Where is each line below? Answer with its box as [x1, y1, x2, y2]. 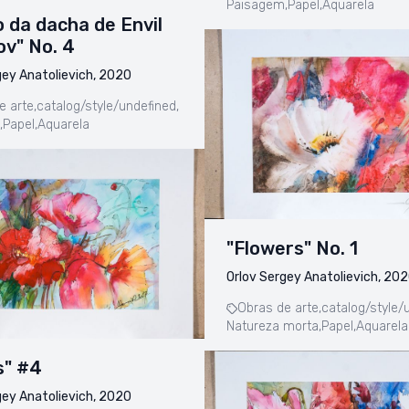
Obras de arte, [237, 300, 321, 317]
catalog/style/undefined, [37, 99, 179, 115]
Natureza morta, [226, 319, 321, 335]
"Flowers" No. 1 [226, 237, 358, 260]
